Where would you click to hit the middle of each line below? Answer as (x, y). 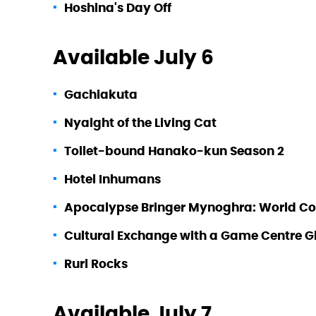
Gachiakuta (101, 94)
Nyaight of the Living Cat (140, 122)
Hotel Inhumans (113, 179)
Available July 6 (133, 57)
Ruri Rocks (96, 263)
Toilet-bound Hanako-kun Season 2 (174, 151)
